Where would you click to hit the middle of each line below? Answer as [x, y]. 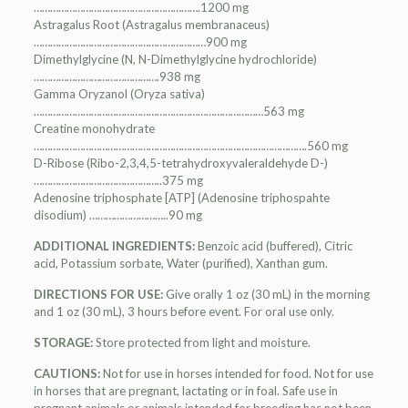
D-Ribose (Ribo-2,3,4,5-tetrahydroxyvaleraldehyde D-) [180, 163]
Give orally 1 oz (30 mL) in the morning [266, 295]
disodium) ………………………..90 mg [117, 215]
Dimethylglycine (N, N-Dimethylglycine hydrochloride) [175, 60]
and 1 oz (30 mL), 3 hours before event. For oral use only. [184, 312]
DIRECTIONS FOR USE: [98, 295]
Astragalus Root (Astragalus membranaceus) [151, 25]
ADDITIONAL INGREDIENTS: [114, 246]
